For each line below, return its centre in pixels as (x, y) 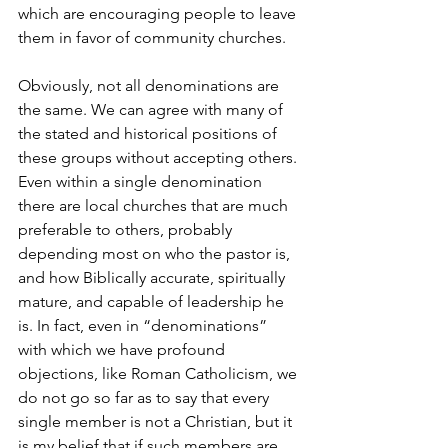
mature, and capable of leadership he (153, 301)
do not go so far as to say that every (145, 397)
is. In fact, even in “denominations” (144, 325)
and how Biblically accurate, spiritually (153, 277)
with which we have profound (123, 349)
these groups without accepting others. (159, 157)
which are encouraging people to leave (159, 13)
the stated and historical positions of (149, 133)
